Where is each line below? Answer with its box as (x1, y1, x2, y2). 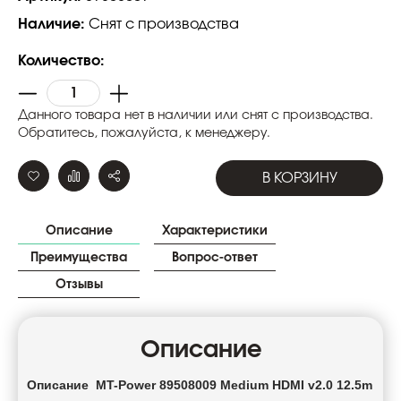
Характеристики (162, 225, 268, 238)
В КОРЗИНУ (261, 171, 337, 186)
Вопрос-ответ (172, 252, 258, 265)
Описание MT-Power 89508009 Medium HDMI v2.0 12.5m (27, 378, 372, 393)
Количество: (18, 54, 105, 69)
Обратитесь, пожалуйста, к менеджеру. (18, 127, 270, 141)
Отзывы (55, 278, 103, 292)
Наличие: (18, 17, 89, 32)
